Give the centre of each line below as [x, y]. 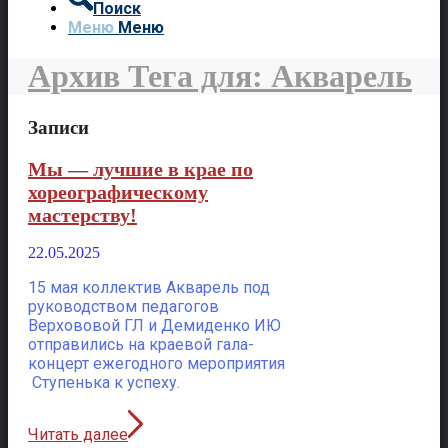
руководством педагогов [123, 307]
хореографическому [118, 191]
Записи [58, 127]
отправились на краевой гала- [141, 345]
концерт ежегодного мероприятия [156, 364]
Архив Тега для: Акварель [220, 76]
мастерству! [82, 214]
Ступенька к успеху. [104, 383]
